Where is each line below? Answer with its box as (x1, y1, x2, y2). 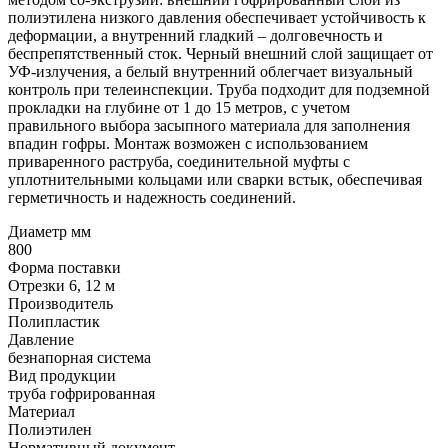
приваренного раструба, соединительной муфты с (8, 152, 350, 170)
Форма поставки (8, 258, 121, 276)
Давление (8, 330, 74, 348)
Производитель (8, 294, 113, 312)
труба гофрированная (8, 384, 155, 402)
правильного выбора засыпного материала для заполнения (8, 116, 410, 134)
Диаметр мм (8, 222, 91, 240)
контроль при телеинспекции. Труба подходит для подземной (8, 80, 430, 98)
